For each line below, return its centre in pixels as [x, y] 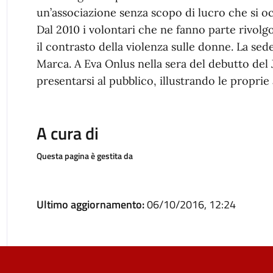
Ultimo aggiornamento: [91, 204]
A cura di [67, 133]
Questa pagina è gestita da [84, 156]
